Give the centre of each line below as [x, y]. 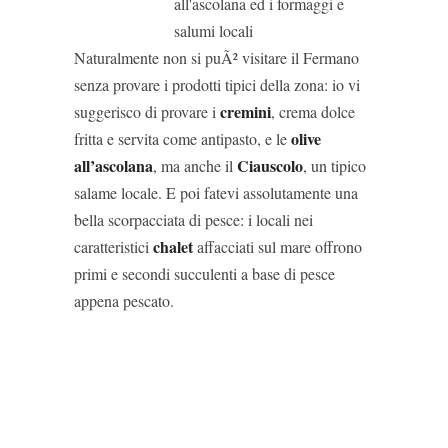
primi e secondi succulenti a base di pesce [204, 273]
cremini [245, 111]
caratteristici [113, 246]
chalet [175, 246]
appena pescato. [124, 300]
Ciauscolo [270, 165]
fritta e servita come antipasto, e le [182, 138]
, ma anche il [195, 165]
